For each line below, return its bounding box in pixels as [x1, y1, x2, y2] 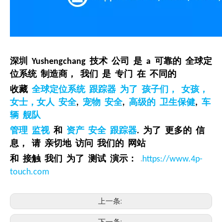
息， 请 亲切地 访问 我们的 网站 [10, 139, 150, 149]
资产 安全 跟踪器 [66, 126, 137, 136]
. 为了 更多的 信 [137, 126, 205, 136]
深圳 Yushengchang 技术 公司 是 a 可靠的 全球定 [10, 57, 212, 66]
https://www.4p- [142, 155, 203, 164]
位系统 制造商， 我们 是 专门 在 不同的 [10, 70, 176, 79]
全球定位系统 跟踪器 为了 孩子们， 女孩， [32, 85, 208, 95]
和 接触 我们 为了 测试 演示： [10, 155, 137, 164]
